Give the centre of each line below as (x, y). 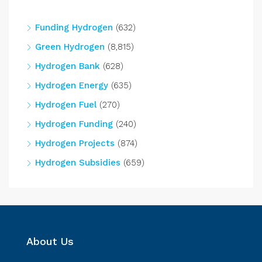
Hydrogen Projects (75, 144)
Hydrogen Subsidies (78, 163)
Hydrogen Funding (74, 124)
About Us (50, 242)
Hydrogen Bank (68, 66)
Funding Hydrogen (74, 28)
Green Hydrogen (70, 47)
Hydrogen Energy (72, 86)
